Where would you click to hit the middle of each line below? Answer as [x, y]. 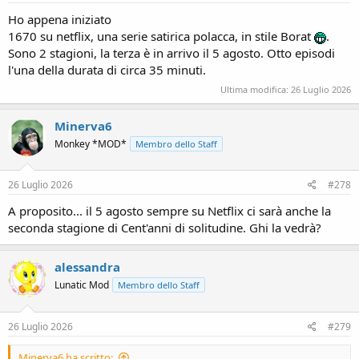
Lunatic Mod [82, 285]
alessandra [87, 267]
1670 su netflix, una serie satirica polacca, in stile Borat [161, 36]
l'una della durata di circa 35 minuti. [107, 70]
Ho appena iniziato [60, 19]
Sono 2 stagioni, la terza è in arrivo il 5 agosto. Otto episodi [171, 53]
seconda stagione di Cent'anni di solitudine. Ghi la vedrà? [165, 228]
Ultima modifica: [256, 89]
